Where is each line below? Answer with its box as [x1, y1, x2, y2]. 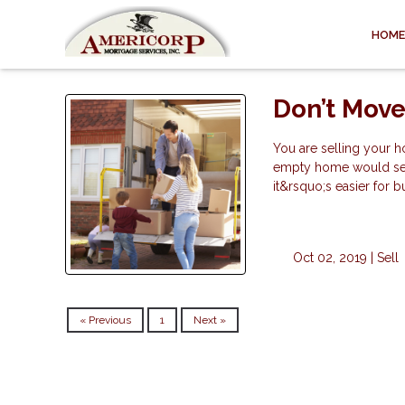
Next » [193, 313, 226, 326]
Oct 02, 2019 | [288, 250, 377, 265]
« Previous [80, 313, 131, 326]
